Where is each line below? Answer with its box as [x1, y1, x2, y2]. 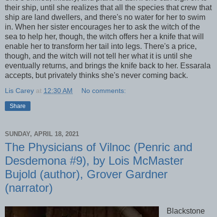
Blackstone [166, 206, 205, 215]
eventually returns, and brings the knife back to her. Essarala [5, 62, 211, 70]
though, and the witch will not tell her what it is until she [5, 52, 192, 61]
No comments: [81, 87, 126, 95]
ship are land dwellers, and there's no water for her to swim [5, 13, 205, 22]
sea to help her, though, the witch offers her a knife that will [5, 32, 204, 41]
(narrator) [5, 181, 53, 195]
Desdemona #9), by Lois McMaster [5, 154, 184, 168]
